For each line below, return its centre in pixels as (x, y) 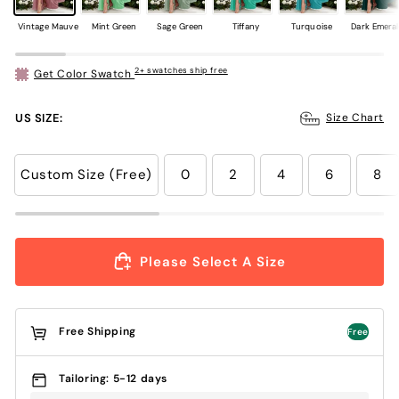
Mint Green (114, 26)
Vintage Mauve (48, 26)
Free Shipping (98, 332)
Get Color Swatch (85, 73)
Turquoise (312, 26)
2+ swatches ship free (181, 71)
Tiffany (246, 26)
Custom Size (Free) (86, 175)
